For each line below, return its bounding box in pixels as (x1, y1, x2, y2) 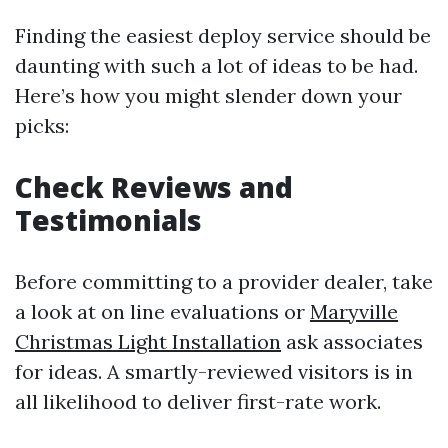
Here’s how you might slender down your (15, 83, 402, 108)
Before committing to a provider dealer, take (15, 269, 433, 294)
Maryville (310, 299, 398, 324)
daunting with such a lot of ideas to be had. (15, 53, 418, 78)
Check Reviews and (15, 168, 293, 206)
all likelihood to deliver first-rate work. (15, 389, 381, 414)
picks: (15, 113, 69, 138)
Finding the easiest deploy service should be (15, 23, 431, 48)
